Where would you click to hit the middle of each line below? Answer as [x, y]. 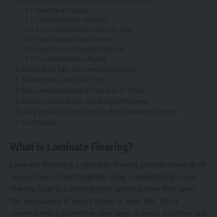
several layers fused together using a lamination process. [103, 176]
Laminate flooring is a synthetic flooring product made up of [108, 164]
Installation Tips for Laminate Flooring [79, 69]
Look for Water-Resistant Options [80, 49]
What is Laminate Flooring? [71, 147]
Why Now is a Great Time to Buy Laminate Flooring [100, 112]
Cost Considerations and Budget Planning [84, 101]
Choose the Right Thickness [72, 20]
